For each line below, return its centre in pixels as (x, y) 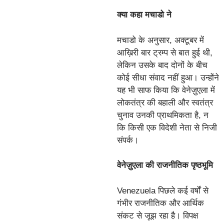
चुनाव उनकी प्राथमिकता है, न (163, 115)
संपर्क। (128, 140)
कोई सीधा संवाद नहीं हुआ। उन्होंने (168, 77)
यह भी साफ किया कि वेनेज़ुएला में (166, 90)
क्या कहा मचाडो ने (144, 15)
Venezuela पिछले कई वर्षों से (163, 190)
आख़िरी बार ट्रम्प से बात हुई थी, (165, 52)
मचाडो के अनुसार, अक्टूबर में (160, 40)
